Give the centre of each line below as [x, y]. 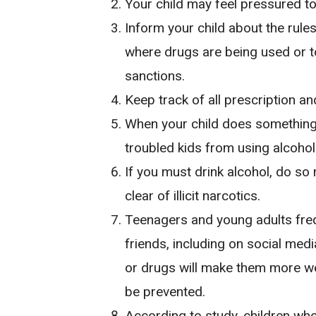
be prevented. [165, 291]
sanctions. [155, 75]
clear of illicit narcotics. [193, 195]
